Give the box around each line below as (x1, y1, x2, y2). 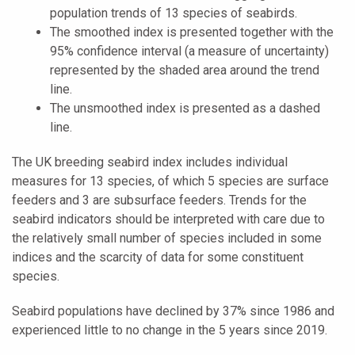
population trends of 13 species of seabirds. (50, 5, 297, 21)
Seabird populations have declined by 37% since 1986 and (12, 303, 334, 319)
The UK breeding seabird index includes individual (12, 154, 288, 170)
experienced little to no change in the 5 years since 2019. (12, 322, 327, 338)
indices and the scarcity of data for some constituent (12, 249, 303, 265)
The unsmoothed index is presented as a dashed (50, 100, 320, 116)
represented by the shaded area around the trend (50, 62, 319, 78)
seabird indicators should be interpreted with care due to (12, 211, 325, 227)
